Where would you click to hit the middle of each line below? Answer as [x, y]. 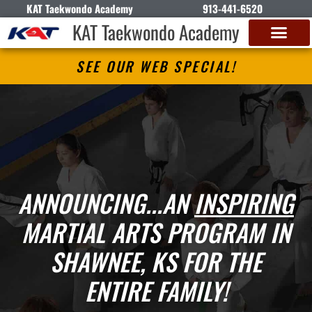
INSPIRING [244, 203]
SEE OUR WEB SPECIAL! [156, 66]
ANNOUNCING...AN [106, 203]
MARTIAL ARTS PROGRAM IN [156, 232]
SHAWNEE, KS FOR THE [156, 261]
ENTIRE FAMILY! [156, 290]
